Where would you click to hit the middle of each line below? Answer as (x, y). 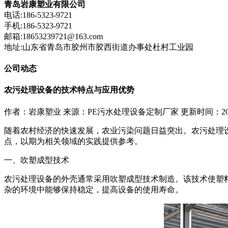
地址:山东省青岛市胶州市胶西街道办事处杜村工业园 (99, 47)
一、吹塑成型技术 (37, 160)
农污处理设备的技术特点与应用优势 (69, 90)
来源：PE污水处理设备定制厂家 (121, 111)
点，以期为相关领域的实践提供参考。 (73, 141)
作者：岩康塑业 (33, 111)
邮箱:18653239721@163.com (53, 36)
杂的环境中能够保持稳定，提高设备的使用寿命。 (94, 189)
